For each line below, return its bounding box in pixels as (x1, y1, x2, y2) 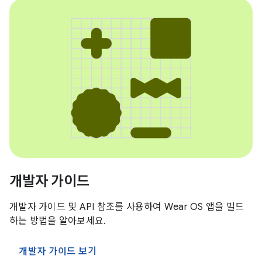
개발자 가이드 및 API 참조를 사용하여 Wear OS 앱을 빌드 (9, 201, 244, 213)
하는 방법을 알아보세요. (9, 215, 106, 227)
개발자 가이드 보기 (19, 245, 96, 257)
